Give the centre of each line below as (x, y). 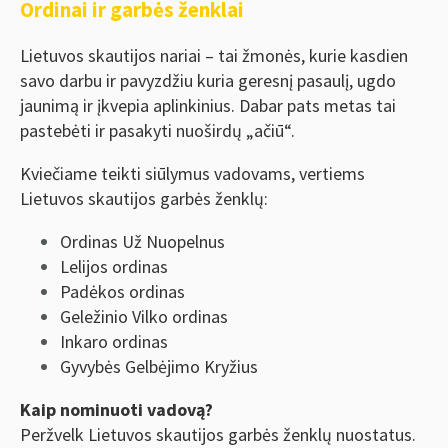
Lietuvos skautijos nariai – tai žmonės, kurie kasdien (214, 55)
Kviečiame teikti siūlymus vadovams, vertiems (192, 173)
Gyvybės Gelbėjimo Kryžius (159, 366)
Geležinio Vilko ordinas (144, 316)
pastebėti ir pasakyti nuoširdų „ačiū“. (157, 130)
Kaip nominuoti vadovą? (116, 409)
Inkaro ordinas (114, 341)
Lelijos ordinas (114, 266)
